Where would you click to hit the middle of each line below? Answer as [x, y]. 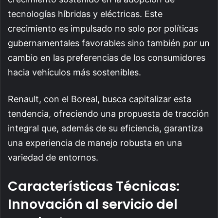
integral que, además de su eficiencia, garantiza [105, 128]
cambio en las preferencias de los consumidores [107, 57]
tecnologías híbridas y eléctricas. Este [85, 14]
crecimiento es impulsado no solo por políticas [103, 28]
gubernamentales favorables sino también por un [109, 43]
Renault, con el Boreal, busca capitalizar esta [100, 99]
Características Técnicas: [94, 186]
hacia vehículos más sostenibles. [74, 72]
